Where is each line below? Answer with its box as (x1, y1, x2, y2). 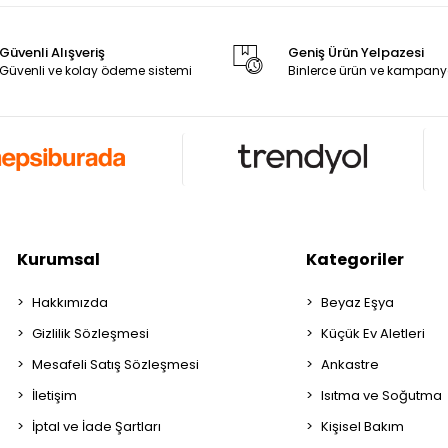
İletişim (31, 385, 77, 405)
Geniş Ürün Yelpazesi (287, 43, 424, 62)
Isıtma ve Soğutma (321, 385, 443, 405)
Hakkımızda (31, 292, 108, 312)
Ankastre (321, 354, 380, 374)
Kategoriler (306, 247, 405, 271)
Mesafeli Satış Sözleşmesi (31, 354, 199, 374)
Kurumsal (16, 247, 100, 271)
